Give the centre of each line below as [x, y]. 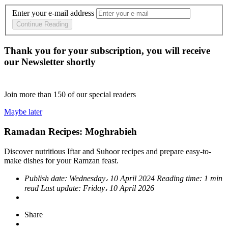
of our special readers [102, 95]
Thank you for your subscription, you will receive [107, 51]
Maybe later [23, 112]
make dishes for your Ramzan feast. [61, 160]
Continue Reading [42, 24]
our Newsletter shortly [50, 62]
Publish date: [47, 178]
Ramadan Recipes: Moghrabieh [70, 131]
